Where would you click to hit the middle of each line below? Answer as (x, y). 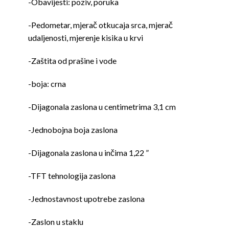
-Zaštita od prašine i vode (72, 61)
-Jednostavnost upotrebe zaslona (86, 199)
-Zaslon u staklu (56, 222)
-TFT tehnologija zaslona (72, 176)
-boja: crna (47, 84)
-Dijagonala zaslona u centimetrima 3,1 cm (102, 107)
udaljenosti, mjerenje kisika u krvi (86, 38)
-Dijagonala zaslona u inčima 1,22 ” (88, 153)
